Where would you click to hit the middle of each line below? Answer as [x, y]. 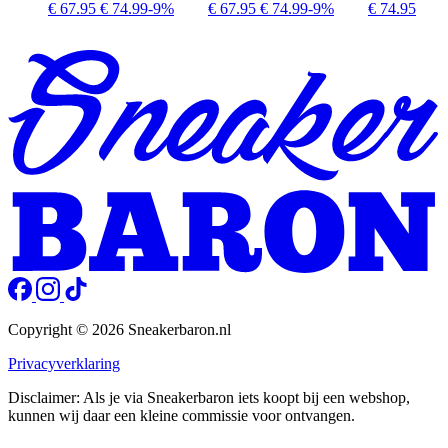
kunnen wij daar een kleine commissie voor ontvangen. [181, 415]
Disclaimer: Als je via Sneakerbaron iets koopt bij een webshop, [209, 397]
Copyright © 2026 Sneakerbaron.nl [119, 329]
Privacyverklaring [64, 363]
